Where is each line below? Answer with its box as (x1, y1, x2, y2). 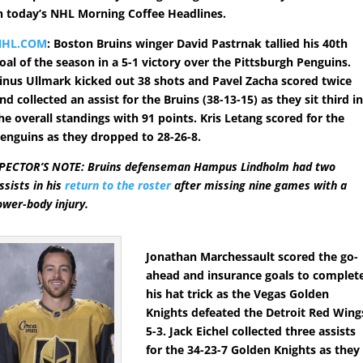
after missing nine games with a (171, 177, 348, 194)
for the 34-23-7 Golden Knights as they (146, 342, 361, 358)
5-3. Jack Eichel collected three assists (146, 323, 357, 340)
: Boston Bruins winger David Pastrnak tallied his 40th (47, 36, 348, 52)
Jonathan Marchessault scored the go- (146, 249, 359, 265)
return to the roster (65, 177, 172, 194)
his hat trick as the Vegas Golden (146, 286, 330, 302)
